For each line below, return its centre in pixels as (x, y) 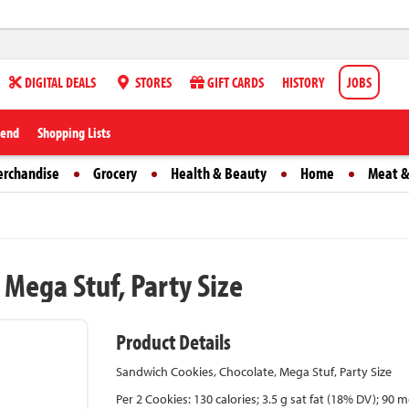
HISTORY (303, 82)
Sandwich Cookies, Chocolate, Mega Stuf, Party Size (254, 372)
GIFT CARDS (234, 82)
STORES (152, 82)
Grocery (115, 173)
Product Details (173, 341)
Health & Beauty (219, 173)
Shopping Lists (74, 132)
